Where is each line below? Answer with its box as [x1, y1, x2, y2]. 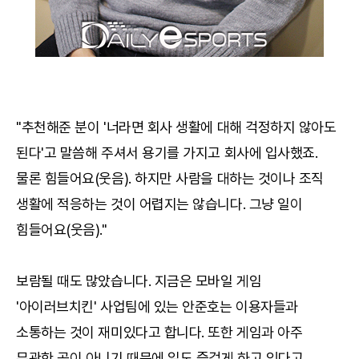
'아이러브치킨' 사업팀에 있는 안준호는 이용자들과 [16, 298, 298, 315]
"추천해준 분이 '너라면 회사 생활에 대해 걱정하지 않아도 [16, 119, 337, 135]
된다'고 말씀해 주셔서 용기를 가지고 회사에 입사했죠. [16, 144, 318, 161]
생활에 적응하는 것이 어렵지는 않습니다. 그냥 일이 [16, 196, 303, 212]
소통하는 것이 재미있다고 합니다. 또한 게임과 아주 [16, 324, 303, 341]
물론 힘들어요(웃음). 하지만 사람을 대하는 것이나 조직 [16, 170, 325, 187]
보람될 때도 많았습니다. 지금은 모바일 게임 [16, 272, 262, 289]
